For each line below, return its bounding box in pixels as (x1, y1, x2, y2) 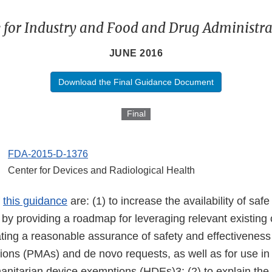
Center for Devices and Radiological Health (8, 165, 195, 176)
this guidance (3, 195, 67, 208)
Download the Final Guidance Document (58, 77, 214, 87)
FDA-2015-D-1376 (8, 149, 88, 160)
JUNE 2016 (109, 48, 163, 59)
